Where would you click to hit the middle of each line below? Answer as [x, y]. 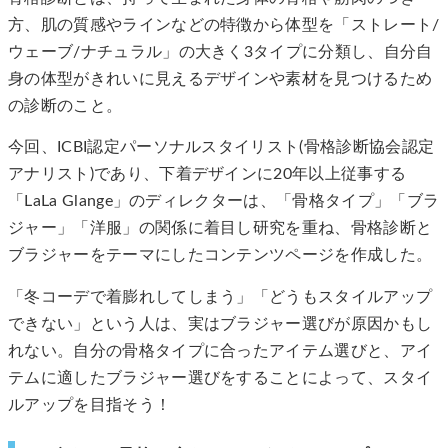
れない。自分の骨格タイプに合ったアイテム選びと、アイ [220, 350]
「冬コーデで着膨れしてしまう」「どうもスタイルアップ [220, 296]
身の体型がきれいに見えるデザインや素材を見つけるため [220, 78]
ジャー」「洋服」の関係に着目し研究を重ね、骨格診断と [220, 228]
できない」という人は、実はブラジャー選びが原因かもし [220, 323]
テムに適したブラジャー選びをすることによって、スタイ [220, 377]
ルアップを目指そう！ [90, 404]
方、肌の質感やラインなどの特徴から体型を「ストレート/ [224, 24]
